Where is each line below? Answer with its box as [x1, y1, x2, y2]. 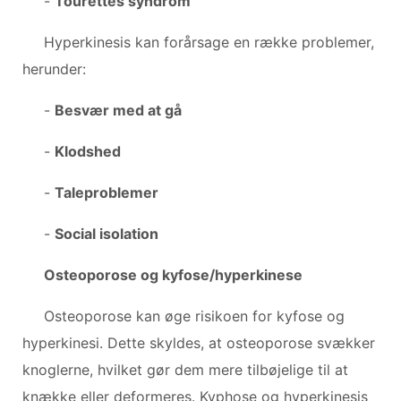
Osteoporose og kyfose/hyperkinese [44, 265, 303, 284]
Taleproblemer [55, 183, 158, 201]
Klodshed [55, 141, 121, 160]
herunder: [22, 59, 86, 78]
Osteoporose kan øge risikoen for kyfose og [44, 306, 345, 325]
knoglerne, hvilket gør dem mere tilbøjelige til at [22, 360, 348, 379]
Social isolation [55, 224, 158, 243]
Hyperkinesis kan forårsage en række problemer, [44, 32, 374, 51]
